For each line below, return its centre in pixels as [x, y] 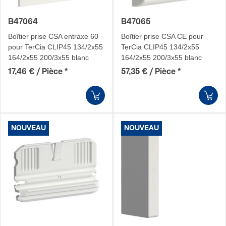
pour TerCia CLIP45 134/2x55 [55, 47]
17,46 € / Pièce [35, 72]
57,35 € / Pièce [148, 72]
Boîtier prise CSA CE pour [162, 36]
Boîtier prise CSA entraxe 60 [53, 36]
